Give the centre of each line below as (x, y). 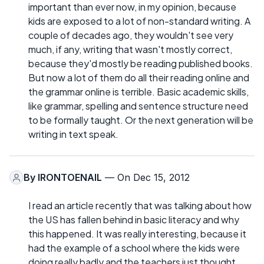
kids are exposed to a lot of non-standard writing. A (139, 21)
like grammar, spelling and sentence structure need (138, 106)
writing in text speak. (73, 134)
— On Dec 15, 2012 (146, 178)
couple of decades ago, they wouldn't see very (131, 35)
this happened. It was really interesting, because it (137, 234)
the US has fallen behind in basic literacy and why (134, 220)
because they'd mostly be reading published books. (141, 64)
